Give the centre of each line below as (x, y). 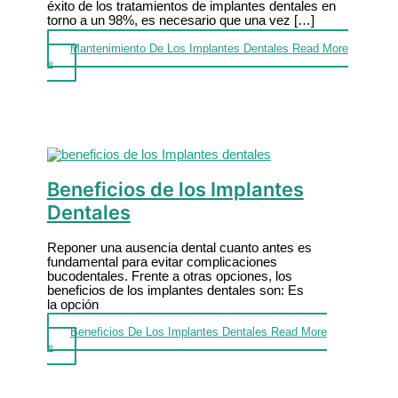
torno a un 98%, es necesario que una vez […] (180, 21)
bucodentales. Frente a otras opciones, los (169, 276)
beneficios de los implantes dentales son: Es (175, 290)
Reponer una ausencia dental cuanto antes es (179, 247)
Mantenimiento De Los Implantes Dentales (179, 48)
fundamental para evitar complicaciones (162, 262)
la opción (72, 304)
